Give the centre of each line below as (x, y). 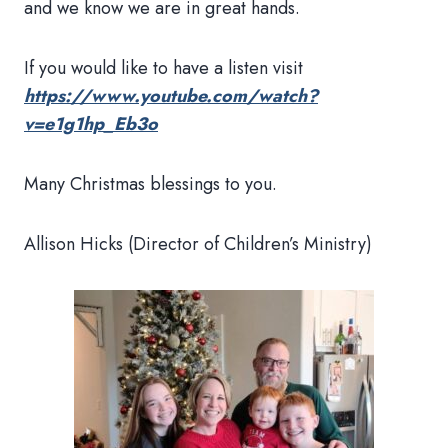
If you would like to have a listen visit (163, 68)
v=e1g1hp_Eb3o (91, 124)
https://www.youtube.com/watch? (171, 96)
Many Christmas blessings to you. (150, 184)
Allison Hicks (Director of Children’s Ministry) (198, 244)
